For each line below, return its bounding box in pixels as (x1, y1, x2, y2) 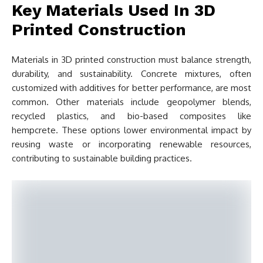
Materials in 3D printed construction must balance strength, (12, 54, 251, 65)
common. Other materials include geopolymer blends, (12, 96, 251, 107)
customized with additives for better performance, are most (12, 82, 251, 93)
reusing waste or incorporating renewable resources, (12, 139, 251, 150)
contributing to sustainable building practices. (12, 153, 192, 164)
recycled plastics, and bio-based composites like (12, 110, 251, 122)
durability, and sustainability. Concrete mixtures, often (12, 68, 251, 79)
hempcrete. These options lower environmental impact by (12, 124, 251, 136)
